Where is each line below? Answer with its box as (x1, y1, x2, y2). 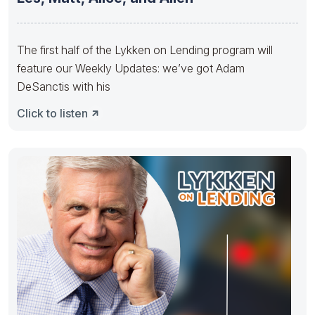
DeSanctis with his (17, 79, 110, 94)
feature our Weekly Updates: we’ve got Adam (17, 60, 245, 75)
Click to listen (17, 105, 88, 120)
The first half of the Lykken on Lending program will (17, 42, 273, 57)
